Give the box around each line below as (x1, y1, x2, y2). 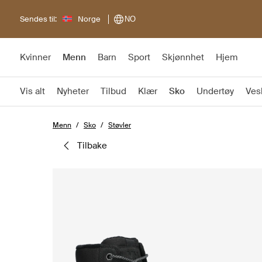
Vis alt (20, 85, 45, 97)
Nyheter (57, 85, 89, 97)
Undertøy (196, 85, 234, 97)
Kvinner (20, 51, 51, 63)
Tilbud (101, 85, 126, 97)
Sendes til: (20, 13, 57, 24)
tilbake (82, 140, 107, 151)
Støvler (108, 120, 131, 130)
